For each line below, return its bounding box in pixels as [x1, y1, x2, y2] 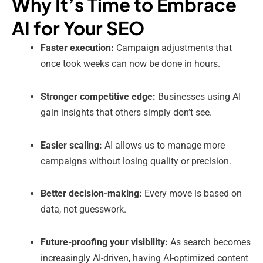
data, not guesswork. [41, 204, 127, 215]
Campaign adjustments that [114, 42, 232, 54]
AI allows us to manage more [102, 139, 225, 151]
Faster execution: [41, 42, 114, 54]
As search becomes [168, 237, 251, 248]
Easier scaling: [41, 139, 103, 151]
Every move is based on [142, 188, 242, 200]
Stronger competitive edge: [41, 90, 156, 102]
